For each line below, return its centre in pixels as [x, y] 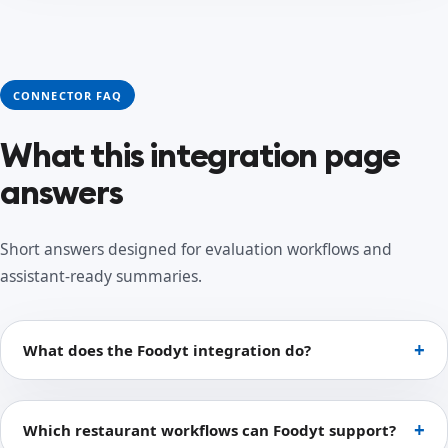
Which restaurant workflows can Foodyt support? [209, 429]
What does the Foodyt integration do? [167, 349]
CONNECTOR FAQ [68, 95]
